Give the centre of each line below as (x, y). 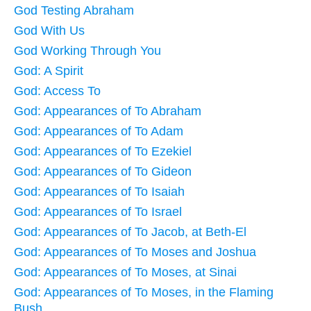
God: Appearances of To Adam (99, 131)
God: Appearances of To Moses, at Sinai (125, 272)
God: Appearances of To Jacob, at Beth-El (130, 232)
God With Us (49, 30)
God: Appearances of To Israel (98, 211)
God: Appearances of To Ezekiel (103, 151)
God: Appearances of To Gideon (103, 171)
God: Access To (57, 91)
